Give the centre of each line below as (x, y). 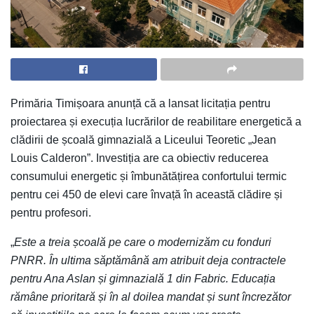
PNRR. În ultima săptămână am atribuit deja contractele (148, 260)
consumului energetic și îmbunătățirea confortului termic (149, 176)
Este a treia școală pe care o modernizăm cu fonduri (143, 242)
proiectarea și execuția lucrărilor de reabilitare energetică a (156, 121)
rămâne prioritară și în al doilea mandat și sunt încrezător (151, 296)
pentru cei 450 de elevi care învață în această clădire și (146, 194)
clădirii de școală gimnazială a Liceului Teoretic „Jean (143, 139)
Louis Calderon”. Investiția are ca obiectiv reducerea (139, 158)
